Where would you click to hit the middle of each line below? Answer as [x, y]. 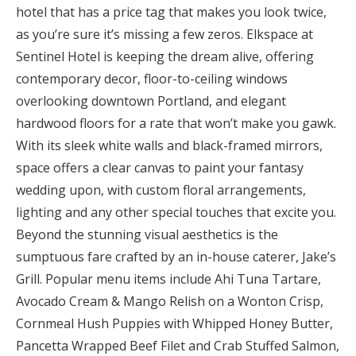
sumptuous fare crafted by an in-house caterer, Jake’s [176, 257]
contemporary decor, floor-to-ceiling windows [152, 79]
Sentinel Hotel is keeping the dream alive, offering [165, 57]
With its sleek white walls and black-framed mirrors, [169, 146]
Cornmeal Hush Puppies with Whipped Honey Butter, [174, 324]
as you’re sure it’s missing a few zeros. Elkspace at [164, 35]
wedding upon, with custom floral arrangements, [161, 190]
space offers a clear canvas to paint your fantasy [160, 168]
